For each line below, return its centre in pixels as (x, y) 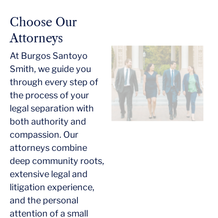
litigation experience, (52, 187)
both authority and (48, 121)
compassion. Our (44, 134)
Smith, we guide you (50, 69)
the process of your (49, 95)
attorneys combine (48, 147)
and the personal (44, 200)
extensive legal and (49, 174)
